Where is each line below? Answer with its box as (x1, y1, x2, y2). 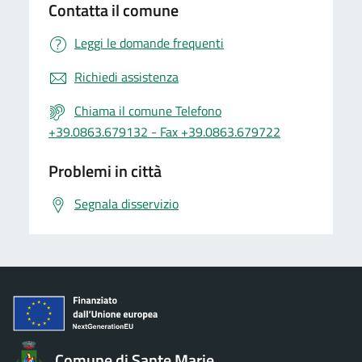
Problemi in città (48, 158, 162, 183)
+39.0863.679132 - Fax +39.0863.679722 (48, 122, 280, 141)
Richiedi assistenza (74, 67, 179, 86)
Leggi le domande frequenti (74, 33, 224, 53)
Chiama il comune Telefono (74, 101, 221, 120)
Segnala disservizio (74, 194, 179, 213)
